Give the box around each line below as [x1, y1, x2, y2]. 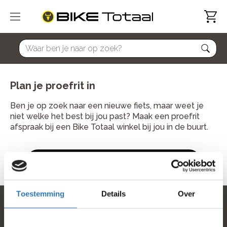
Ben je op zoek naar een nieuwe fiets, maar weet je [10, 101, 204, 110]
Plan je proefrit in [10, 80, 95, 92]
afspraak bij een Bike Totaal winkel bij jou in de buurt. [10, 122, 208, 132]
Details [101, 189, 126, 198]
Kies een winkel [81, 155, 146, 165]
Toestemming [16, 189, 65, 198]
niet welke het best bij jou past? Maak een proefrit [10, 111, 200, 121]
